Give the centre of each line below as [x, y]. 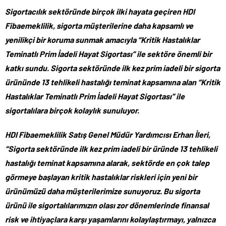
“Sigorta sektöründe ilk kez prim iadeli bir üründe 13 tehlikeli [111, 148]
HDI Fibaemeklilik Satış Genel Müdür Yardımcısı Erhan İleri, [108, 134]
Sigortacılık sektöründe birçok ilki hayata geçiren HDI [100, 11]
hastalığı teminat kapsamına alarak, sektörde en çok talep [107, 162]
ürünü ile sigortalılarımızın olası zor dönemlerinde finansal [107, 205]
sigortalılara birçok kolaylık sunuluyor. [73, 110]
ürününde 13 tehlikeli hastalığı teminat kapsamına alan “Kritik [113, 82]
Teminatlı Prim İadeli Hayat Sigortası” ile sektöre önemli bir [108, 53]
